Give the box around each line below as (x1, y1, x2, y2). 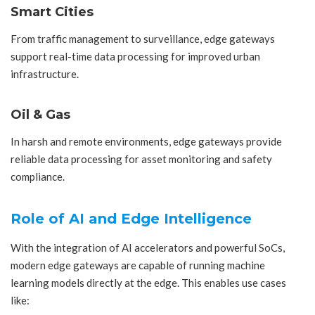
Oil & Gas (11, 106, 70, 122)
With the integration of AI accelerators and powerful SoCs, (11, 240, 285, 254)
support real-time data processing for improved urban (11, 50, 260, 63)
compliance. (11, 170, 65, 184)
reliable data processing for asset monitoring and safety (11, 153, 272, 166)
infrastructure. (11, 67, 79, 81)
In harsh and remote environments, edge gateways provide (11, 135, 282, 148)
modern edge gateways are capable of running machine (11, 258, 265, 271)
